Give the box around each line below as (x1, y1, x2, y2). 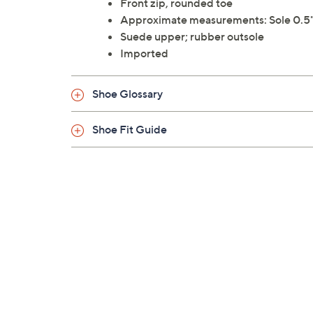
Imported (120, 46, 168, 61)
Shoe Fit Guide (92, 122, 167, 137)
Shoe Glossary (92, 87, 163, 101)
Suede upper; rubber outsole (120, 29, 264, 44)
